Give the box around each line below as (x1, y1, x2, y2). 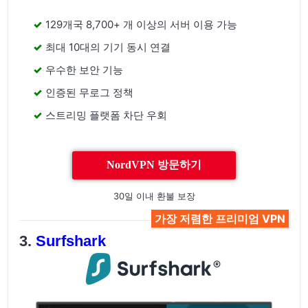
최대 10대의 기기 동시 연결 (45, 41, 170, 54)
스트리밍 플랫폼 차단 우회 (45, 109, 167, 122)
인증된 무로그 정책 (45, 86, 133, 100)
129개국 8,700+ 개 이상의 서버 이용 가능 (45, 18, 237, 32)
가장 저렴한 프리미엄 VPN (154, 212, 285, 226)
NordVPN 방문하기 (107, 159, 201, 171)
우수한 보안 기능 (45, 63, 123, 77)
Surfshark (36, 232, 107, 250)
